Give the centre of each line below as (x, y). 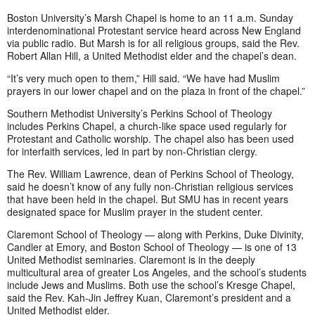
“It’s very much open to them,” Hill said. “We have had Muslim (143, 78)
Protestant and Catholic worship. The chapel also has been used (150, 139)
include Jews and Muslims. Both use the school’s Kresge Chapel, (151, 285)
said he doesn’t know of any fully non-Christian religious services (150, 187)
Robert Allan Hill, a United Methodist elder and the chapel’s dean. (152, 56)
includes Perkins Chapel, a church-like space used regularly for (147, 126)
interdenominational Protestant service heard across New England (154, 31)
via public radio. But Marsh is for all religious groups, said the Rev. (153, 43)
